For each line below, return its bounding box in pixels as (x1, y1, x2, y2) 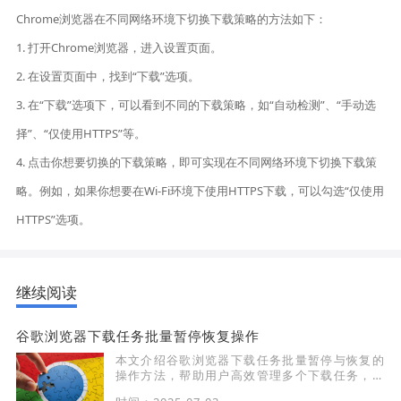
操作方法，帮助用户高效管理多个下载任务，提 (115, 367, 385, 384)
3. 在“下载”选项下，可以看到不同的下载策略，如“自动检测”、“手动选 (16, 97, 377, 114)
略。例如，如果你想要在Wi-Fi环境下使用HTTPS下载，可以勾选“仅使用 (16, 183, 385, 200)
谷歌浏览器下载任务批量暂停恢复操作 (16, 327, 260, 346)
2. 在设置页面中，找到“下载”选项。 (16, 68, 200, 85)
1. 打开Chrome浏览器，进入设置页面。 (16, 39, 223, 56)
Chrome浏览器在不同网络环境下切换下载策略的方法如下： (16, 11, 328, 28)
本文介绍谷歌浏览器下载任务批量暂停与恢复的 (115, 352, 385, 369)
